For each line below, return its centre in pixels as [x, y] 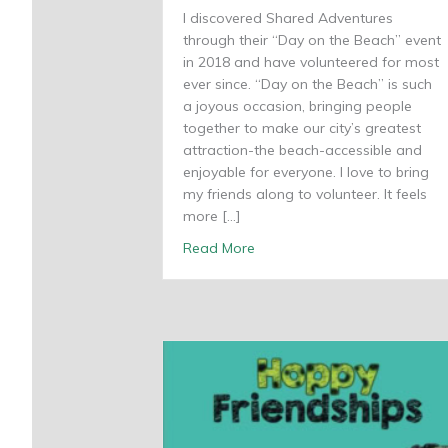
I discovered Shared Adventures [288, 18]
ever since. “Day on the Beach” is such [307, 84]
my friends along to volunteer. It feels [305, 194]
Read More [219, 248]
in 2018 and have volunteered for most [311, 62]
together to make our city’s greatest [302, 128]
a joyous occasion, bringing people [297, 106]
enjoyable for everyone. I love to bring [306, 172]
